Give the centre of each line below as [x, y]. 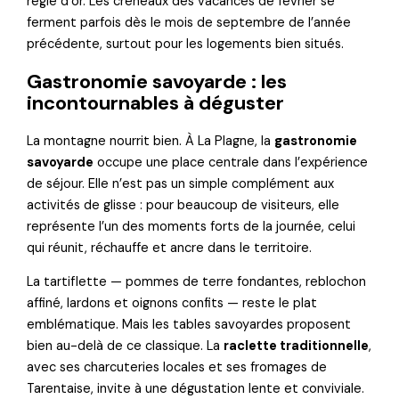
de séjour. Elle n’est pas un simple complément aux [181, 183]
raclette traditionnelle [297, 346]
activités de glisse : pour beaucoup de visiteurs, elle [183, 205]
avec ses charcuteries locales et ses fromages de [177, 368]
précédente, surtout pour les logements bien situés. [186, 45]
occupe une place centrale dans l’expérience [231, 162]
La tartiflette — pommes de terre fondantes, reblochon [197, 282]
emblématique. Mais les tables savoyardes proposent [189, 325]
